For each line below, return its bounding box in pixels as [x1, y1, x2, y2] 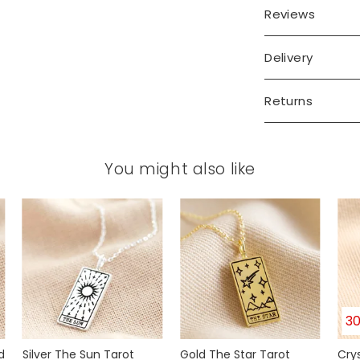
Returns [264, 92, 313, 109]
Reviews [264, 6, 316, 22]
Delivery [264, 49, 313, 66]
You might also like [104, 158, 256, 180]
